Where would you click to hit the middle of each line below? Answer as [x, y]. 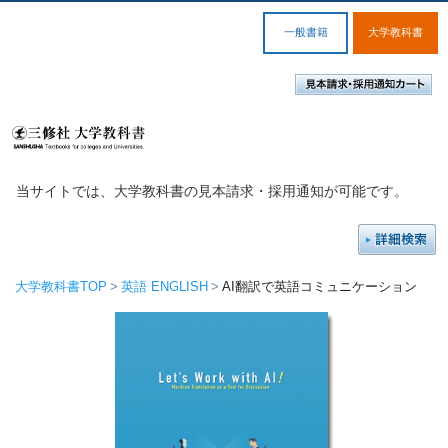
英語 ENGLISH [164, 286]
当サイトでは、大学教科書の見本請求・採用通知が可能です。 [212, 191]
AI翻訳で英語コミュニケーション [319, 286]
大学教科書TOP [61, 286]
